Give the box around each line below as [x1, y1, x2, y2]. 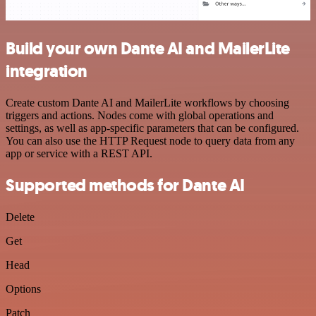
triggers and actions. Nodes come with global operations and [6, 109, 274, 121]
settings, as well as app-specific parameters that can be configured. [6, 121, 299, 134]
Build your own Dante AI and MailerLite [6, 37, 290, 60]
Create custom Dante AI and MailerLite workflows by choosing [6, 96, 289, 109]
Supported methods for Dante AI [6, 174, 245, 197]
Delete [6, 210, 35, 223]
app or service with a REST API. [6, 147, 152, 159]
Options [6, 282, 41, 295]
